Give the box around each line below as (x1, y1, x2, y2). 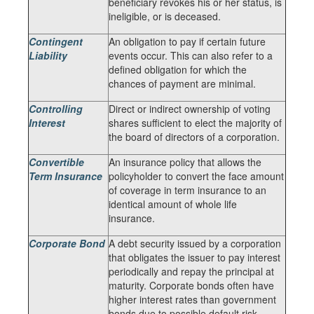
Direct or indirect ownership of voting (109, 102, 271, 116)
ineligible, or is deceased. (109, 9, 221, 23)
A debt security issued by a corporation (109, 236, 281, 250)
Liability (29, 48, 67, 62)
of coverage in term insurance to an (109, 183, 266, 197)
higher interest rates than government (109, 292, 276, 306)
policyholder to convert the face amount (109, 169, 284, 183)
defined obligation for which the (109, 62, 247, 76)
